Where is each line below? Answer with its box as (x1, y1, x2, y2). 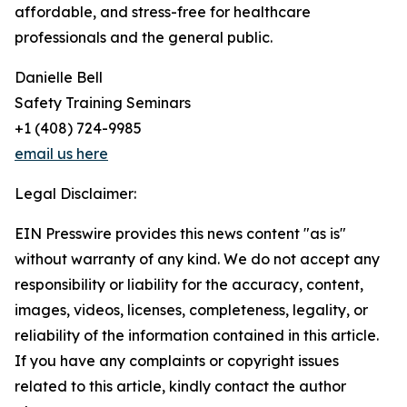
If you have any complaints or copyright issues (15, 352, 339, 371)
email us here (15, 144, 108, 164)
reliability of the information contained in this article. (15, 326, 379, 345)
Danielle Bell (15, 68, 103, 87)
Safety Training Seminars (15, 94, 191, 113)
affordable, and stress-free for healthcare (15, 3, 311, 22)
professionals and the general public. (15, 28, 273, 47)
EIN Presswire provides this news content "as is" (15, 224, 346, 243)
